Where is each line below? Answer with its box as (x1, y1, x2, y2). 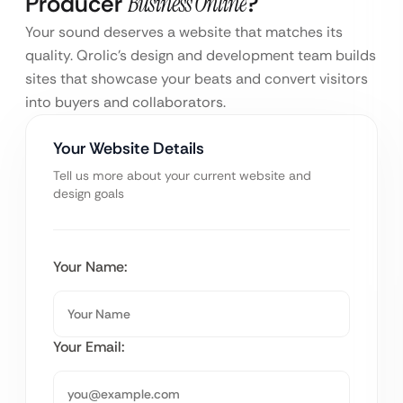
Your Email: (53, 337, 125, 357)
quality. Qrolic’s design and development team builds (25, 46, 376, 66)
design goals (53, 185, 124, 202)
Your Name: (53, 257, 128, 277)
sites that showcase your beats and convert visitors (25, 69, 368, 89)
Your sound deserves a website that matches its (25, 22, 343, 42)
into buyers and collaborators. (25, 93, 226, 112)
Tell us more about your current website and (53, 167, 311, 184)
